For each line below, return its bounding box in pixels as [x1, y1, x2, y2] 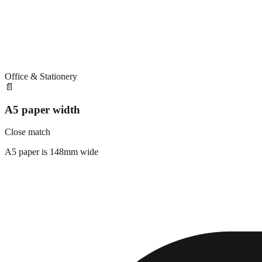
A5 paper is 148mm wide [5, 147, 98, 157]
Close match [5, 127, 50, 137]
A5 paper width [5, 103, 80, 116]
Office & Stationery [5, 71, 77, 81]
